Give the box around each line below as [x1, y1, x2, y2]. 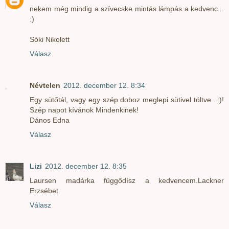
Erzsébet [30, 187, 58, 195]
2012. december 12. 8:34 [63, 81, 145, 90]
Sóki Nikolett [30, 35, 70, 44]
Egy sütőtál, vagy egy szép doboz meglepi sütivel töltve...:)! [30, 96, 224, 104]
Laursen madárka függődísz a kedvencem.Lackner [30, 176, 224, 185]
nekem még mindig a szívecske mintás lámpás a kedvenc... [30, 5, 224, 13]
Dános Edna [30, 116, 70, 125]
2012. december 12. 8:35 [45, 162, 127, 171]
